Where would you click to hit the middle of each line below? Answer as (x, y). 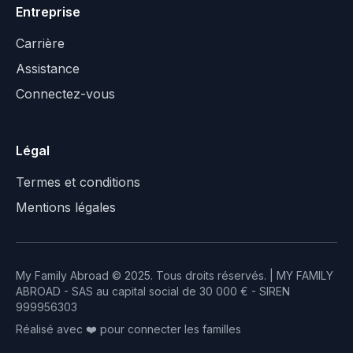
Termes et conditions (78, 182)
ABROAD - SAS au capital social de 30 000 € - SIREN (153, 291)
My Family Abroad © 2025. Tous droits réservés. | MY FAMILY (175, 275)
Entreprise (48, 11)
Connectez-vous (65, 93)
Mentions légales (66, 207)
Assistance (48, 68)
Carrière (40, 43)
